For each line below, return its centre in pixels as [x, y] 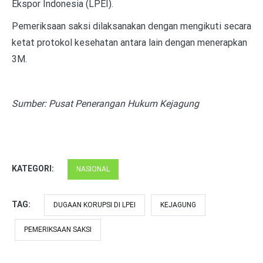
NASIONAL [93, 169]
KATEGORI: [34, 168]
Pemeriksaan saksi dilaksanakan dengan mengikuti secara [131, 26]
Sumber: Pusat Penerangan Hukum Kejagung [105, 103]
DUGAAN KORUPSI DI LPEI [95, 205]
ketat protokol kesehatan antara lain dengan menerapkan [129, 42]
